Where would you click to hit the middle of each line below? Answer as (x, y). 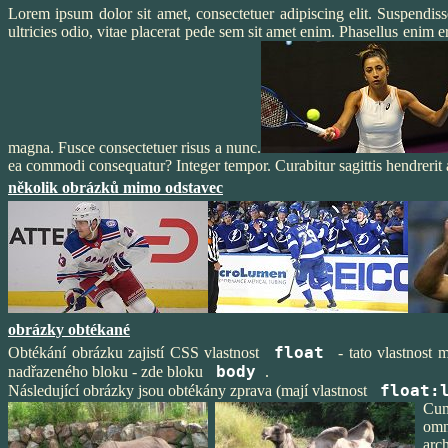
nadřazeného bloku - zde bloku (107, 371)
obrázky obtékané (69, 329)
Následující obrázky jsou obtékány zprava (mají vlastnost (189, 390)
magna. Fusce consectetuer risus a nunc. (134, 147)
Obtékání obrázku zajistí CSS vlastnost (136, 352)
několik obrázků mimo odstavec (115, 187)
